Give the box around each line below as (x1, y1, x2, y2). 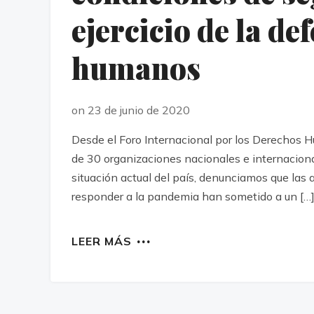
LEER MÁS (71, 234, 132, 249)
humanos (71, 48, 200, 88)
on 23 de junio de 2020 (71, 103, 190, 118)
